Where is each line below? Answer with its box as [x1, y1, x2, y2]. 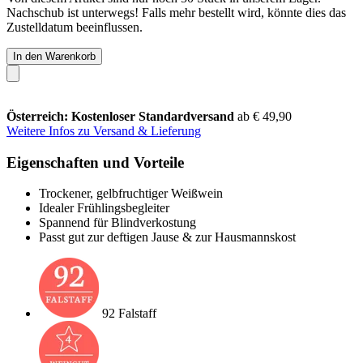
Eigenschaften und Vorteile [6, 153, 184, 171]
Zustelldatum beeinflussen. [6, 19, 143, 34]
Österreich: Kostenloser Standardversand [6, 109, 237, 123]
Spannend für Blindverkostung [39, 216, 196, 230]
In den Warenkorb [13, 49, 96, 62]
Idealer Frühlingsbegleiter [39, 201, 169, 216]
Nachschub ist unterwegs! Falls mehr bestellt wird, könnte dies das [6, 5, 346, 19]
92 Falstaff [102, 306, 156, 321]
